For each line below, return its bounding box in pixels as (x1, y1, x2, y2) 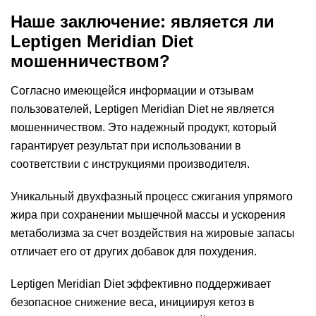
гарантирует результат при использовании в (11, 140, 241, 152)
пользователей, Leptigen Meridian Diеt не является (11, 103, 274, 115)
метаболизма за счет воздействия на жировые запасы (11, 227, 295, 239)
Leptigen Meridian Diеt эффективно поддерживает (11, 278, 271, 290)
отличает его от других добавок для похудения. (11, 245, 257, 257)
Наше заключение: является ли (11, 12, 274, 31)
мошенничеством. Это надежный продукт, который (11, 121, 276, 133)
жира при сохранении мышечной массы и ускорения (11, 209, 286, 221)
